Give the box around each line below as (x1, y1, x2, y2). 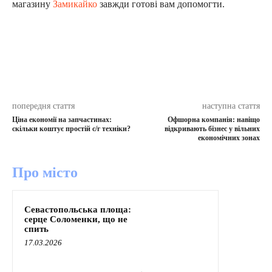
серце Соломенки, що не (24, 214, 127, 224)
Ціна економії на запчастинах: (12, 115, 112, 124)
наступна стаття (202, 101, 260, 110)
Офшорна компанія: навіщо (167, 115, 260, 124)
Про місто (12, 164, 78, 180)
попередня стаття (12, 101, 75, 110)
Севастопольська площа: (24, 204, 131, 214)
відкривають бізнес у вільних (164, 124, 260, 133)
